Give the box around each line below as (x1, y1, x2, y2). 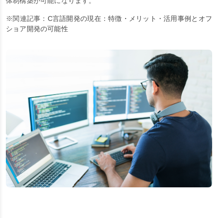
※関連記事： (6, 14, 48, 22)
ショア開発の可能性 (6, 24, 68, 33)
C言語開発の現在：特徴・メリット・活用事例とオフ (47, 14, 212, 22)
